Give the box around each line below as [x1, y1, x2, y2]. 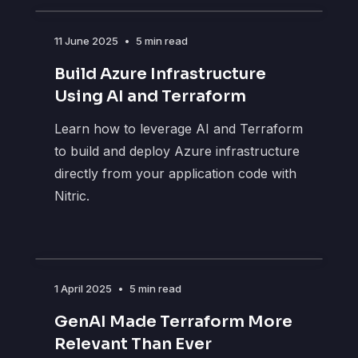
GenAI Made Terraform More [54, 312, 292, 332]
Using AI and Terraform [54, 86, 246, 107]
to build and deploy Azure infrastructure [54, 143, 300, 160]
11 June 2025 [54, 34, 118, 48]
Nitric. [54, 188, 89, 205]
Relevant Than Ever [54, 334, 212, 355]
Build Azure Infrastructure [54, 64, 266, 85]
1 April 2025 [54, 282, 112, 296]
